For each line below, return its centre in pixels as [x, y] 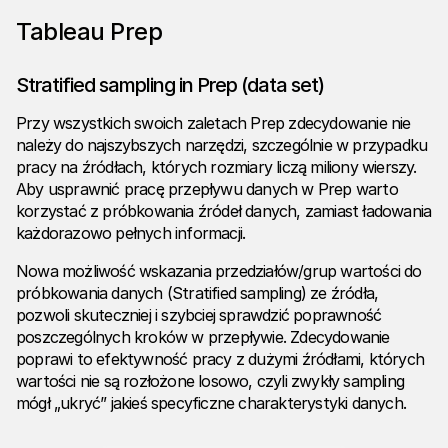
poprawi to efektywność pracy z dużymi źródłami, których [220, 359]
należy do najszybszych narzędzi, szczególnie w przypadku [222, 145]
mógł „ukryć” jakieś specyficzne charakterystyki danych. [211, 403]
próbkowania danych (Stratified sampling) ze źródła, [197, 293]
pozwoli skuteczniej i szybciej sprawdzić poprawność [199, 315]
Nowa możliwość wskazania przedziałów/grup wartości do [219, 271]
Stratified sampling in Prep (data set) [170, 85]
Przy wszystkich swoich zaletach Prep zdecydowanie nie [213, 123]
